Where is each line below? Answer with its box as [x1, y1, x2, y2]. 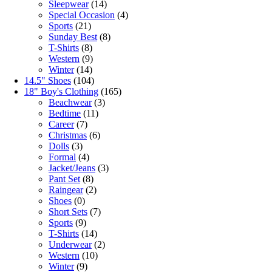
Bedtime [49, 108, 81, 119]
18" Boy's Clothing [24, 86, 98, 97]
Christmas [49, 130, 87, 141]
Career [49, 119, 74, 130]
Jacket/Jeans [49, 163, 95, 174]
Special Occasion [49, 10, 115, 21]
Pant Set [49, 174, 80, 185]
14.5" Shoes [24, 75, 71, 86]
